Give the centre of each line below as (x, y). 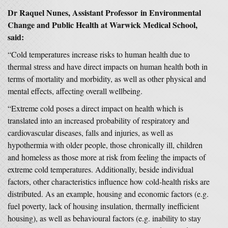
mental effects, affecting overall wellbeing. (75, 91)
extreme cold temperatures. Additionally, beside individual (101, 169)
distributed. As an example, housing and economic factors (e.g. (108, 194)
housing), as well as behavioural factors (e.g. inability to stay (104, 218)
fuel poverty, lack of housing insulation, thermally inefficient (103, 206)
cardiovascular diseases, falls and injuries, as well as (90, 133)
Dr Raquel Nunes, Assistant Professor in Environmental (104, 12)
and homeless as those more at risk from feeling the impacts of (107, 157)
